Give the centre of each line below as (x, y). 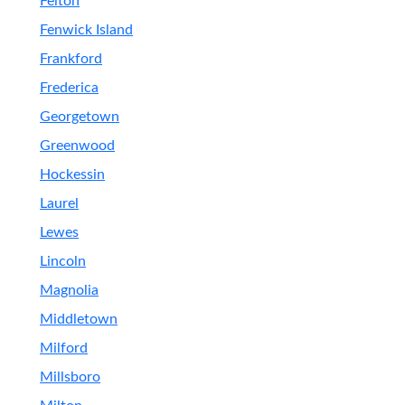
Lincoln (63, 261)
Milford (64, 348)
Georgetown (80, 117)
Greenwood (77, 146)
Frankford (71, 59)
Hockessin (72, 174)
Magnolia (69, 290)
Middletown (79, 319)
